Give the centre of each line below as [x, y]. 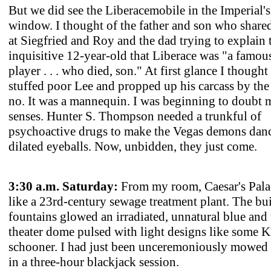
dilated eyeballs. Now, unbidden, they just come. [133, 146]
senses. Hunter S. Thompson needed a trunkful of [135, 116]
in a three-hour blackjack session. [94, 262]
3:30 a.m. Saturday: [63, 186]
